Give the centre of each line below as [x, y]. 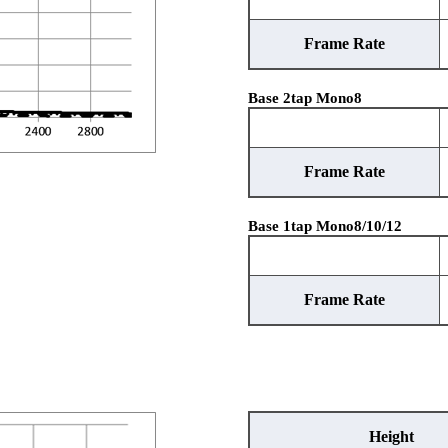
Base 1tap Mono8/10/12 [324, 226]
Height [392, 436]
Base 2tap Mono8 [304, 98]
